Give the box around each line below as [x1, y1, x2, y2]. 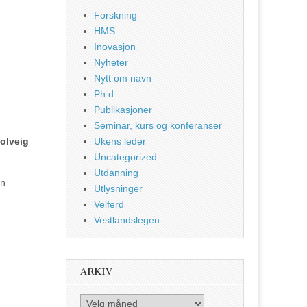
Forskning [94, 10, 137, 21]
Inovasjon [94, 41, 136, 53]
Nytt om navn [94, 73, 151, 84]
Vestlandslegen [94, 214, 160, 226]
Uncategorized [94, 151, 157, 163]
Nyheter [94, 57, 128, 69]
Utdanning [94, 167, 138, 179]
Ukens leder [94, 136, 146, 147]
